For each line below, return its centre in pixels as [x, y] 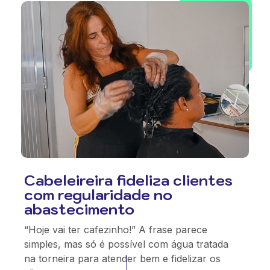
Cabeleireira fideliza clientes [128, 180]
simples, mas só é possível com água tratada [126, 244]
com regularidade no [98, 195]
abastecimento [79, 209]
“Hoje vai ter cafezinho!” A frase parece [116, 230]
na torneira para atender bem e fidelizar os [122, 259]
